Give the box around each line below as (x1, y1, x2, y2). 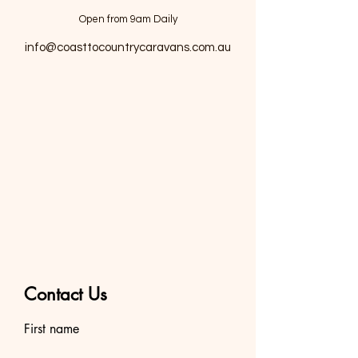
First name (24, 320, 79, 337)
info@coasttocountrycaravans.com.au (25, 42, 231, 54)
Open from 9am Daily (78, 14, 177, 25)
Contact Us (24, 283, 107, 305)
